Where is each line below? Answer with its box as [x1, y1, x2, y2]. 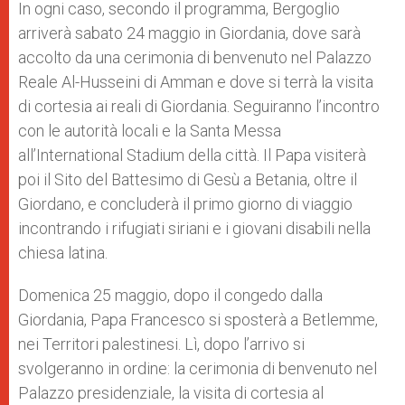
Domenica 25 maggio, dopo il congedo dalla [18, 286, 323, 305]
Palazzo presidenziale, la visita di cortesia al [18, 383, 324, 402]
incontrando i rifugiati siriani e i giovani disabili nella [18, 219, 371, 238]
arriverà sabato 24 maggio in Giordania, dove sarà [18, 24, 361, 42]
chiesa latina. [18, 243, 108, 262]
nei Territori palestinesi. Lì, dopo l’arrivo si [18, 334, 305, 353]
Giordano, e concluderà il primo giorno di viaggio [18, 194, 353, 213]
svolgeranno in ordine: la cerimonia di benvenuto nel [18, 359, 377, 378]
